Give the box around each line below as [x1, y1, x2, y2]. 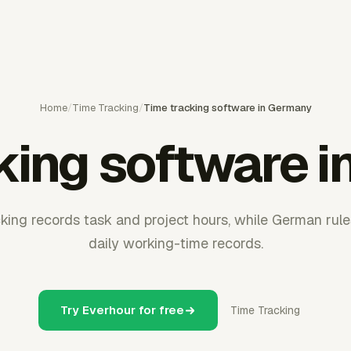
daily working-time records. [88, 234, 263, 252]
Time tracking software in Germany [143, 101, 312, 114]
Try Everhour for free [60, 302, 184, 317]
